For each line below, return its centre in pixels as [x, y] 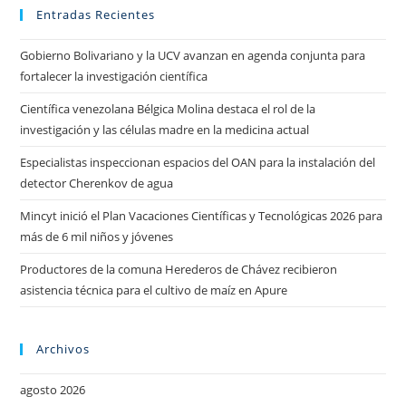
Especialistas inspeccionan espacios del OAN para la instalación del [198, 162]
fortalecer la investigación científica [114, 76]
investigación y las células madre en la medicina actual [165, 129]
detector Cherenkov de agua [97, 183]
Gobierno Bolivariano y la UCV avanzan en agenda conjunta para [193, 55]
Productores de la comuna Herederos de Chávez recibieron [179, 269]
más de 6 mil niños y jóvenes [97, 236]
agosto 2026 [53, 389]
